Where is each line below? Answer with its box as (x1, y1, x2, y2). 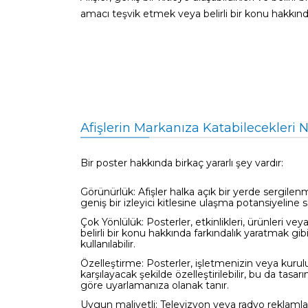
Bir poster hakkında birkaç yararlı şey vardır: (80, 156, 283, 169)
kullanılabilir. (80, 237, 135, 250)
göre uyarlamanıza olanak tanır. (80, 278, 229, 291)
